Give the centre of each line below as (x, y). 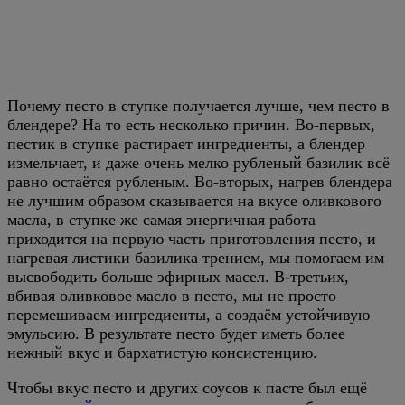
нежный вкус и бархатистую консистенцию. (162, 352)
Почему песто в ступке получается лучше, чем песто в (198, 105)
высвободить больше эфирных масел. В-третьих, (178, 276)
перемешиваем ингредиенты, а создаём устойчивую (188, 314)
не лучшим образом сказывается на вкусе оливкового (194, 200)
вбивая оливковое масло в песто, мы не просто (172, 295)
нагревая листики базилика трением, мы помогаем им (196, 257)
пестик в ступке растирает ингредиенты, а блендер (186, 143)
